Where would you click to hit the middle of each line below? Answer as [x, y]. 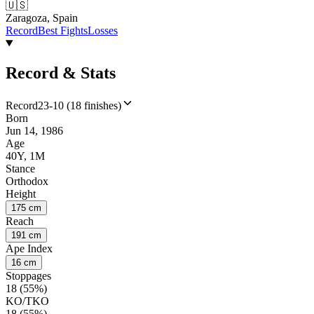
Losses [103, 31]
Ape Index [29, 248]
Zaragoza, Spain [42, 18]
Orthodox [27, 181]
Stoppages [28, 275]
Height [21, 193]
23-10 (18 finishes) [80, 105]
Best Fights [63, 31]
